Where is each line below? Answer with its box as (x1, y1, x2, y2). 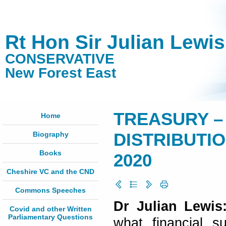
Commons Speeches (15, 186, 86, 194)
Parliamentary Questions (8, 213, 93, 221)
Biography (32, 130, 69, 138)
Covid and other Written (9, 205, 92, 213)
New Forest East (5, 65, 116, 81)
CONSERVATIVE (5, 51, 115, 67)
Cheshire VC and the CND (7, 167, 94, 176)
